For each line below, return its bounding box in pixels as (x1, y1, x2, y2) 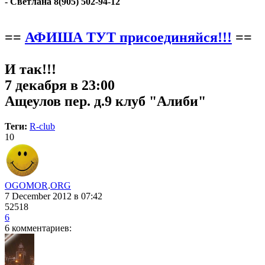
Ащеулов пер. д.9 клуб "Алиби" (5, 93, 206, 109)
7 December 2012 (5, 190, 74, 201)
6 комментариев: (5, 222, 72, 233)
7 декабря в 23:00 (5, 77, 115, 93)
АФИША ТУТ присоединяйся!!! (25, 29, 232, 45)
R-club (30, 121, 55, 131)
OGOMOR (5, 180, 48, 190)
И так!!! (5, 61, 56, 77)
